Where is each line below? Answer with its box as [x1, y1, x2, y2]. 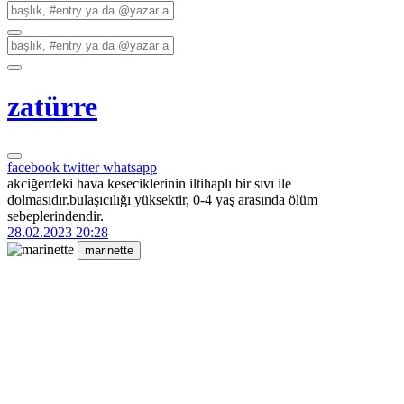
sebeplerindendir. [7, 207, 104, 224]
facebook [7, 159, 63, 175]
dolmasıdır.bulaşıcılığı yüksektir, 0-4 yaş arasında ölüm [7, 191, 317, 207]
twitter [63, 159, 103, 175]
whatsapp [103, 159, 157, 175]
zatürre [7, 90, 97, 124]
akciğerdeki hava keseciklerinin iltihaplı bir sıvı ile [7, 175, 291, 191]
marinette [85, 243, 133, 257]
